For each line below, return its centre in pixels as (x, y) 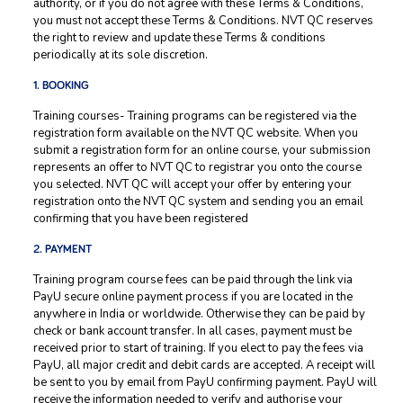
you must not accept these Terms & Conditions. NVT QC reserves (203, 21)
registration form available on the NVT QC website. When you (195, 133)
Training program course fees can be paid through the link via (193, 280)
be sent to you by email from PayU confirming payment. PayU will (205, 382)
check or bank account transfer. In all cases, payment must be (192, 331)
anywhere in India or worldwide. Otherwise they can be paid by (199, 314)
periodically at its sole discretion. (120, 55)
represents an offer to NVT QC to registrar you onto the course (197, 167)
